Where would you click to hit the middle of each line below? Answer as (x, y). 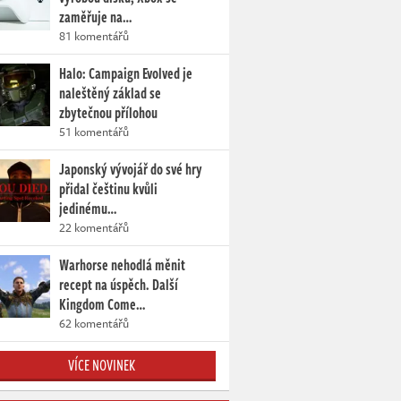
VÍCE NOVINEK (102, 366)
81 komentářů (94, 36)
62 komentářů (94, 324)
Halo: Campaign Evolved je (126, 74)
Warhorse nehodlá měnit (122, 265)
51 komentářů (94, 132)
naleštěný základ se (110, 94)
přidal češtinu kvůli (108, 189)
